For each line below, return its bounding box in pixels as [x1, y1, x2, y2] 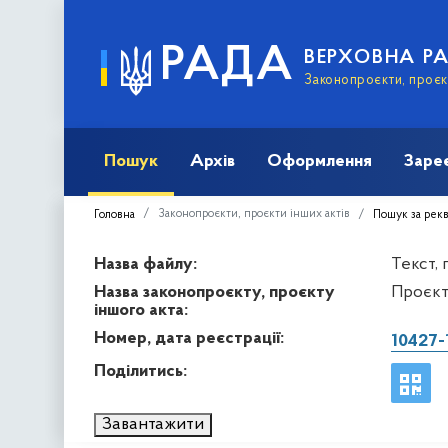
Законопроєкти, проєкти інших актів [158, 207, 350, 220]
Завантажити [102, 414, 204, 434]
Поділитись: [94, 361, 187, 381]
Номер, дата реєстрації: [94, 328, 284, 348]
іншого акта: [94, 300, 188, 320]
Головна [94, 208, 135, 221]
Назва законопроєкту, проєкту [94, 282, 335, 302]
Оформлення [267, 151, 372, 171]
